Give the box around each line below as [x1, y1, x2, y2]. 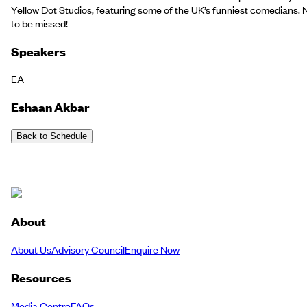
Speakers [11, 42, 66, 60]
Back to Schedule [16, 130, 87, 141]
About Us [11, 243, 51, 257]
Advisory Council [51, 243, 125, 257]
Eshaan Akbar [11, 99, 90, 116]
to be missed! [11, 16, 70, 30]
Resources [11, 269, 71, 286]
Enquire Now [125, 243, 180, 257]
